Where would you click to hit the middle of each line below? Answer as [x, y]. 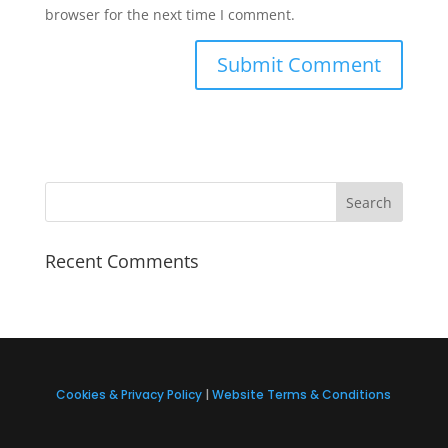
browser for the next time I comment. [169, 15]
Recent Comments [121, 261]
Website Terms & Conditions [302, 395]
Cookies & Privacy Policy [129, 395]
